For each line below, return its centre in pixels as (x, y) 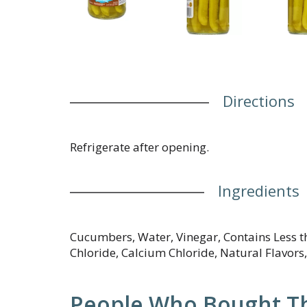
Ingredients (258, 191)
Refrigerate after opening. (139, 147)
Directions (258, 101)
